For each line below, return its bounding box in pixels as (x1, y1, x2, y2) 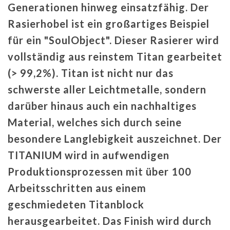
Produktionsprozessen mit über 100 (8, 165, 191, 178)
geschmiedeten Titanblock (8, 198, 144, 210)
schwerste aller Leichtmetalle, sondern (8, 83, 206, 95)
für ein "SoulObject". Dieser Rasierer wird (8, 33, 219, 46)
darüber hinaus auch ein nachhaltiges (8, 99, 197, 112)
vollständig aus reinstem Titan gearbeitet (8, 50, 222, 63)
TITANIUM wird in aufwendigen (8, 148, 169, 161)
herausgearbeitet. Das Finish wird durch (8, 214, 212, 227)
